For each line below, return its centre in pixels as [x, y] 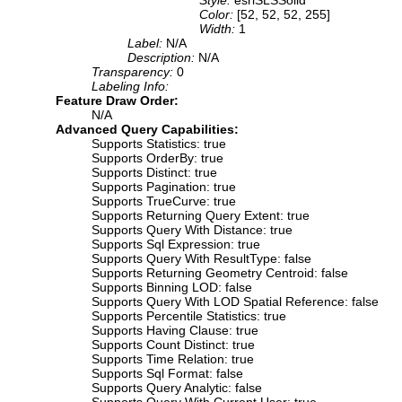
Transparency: [134, 71]
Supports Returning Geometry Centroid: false [220, 272]
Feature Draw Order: [117, 100]
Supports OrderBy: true [157, 157]
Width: [219, 28]
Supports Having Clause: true [175, 330]
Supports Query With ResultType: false [201, 258]
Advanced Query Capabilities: [147, 129]
